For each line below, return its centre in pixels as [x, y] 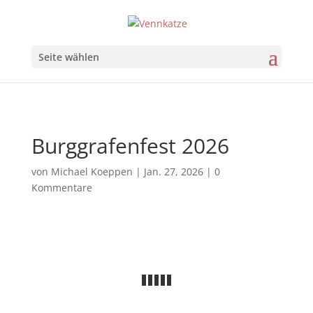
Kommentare [61, 188]
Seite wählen [68, 57]
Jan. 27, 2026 [173, 172]
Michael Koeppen [92, 172]
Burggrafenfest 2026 [130, 146]
